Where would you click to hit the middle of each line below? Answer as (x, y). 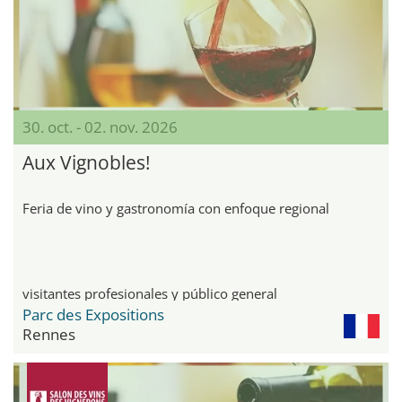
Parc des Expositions (93, 314)
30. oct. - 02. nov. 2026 (100, 127)
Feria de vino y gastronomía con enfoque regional (176, 208)
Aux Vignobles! (87, 162)
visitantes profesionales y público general (150, 293)
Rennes (49, 334)
